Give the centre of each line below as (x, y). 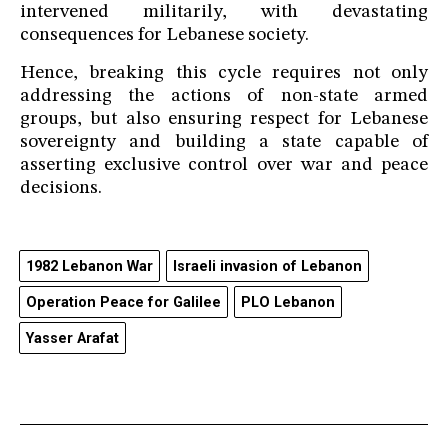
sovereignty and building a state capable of (224, 143)
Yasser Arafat (72, 339)
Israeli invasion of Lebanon (267, 267)
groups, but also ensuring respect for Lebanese (224, 120)
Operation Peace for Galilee (123, 303)
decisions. (61, 189)
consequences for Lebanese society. (164, 36)
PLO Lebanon (288, 303)
